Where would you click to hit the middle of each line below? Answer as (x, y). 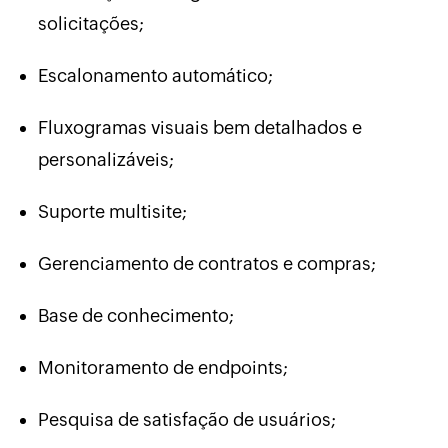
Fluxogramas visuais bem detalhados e (199, 128)
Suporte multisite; (112, 212)
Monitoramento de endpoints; (162, 368)
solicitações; (90, 24)
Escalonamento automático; (155, 76)
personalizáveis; (105, 160)
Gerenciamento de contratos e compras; (206, 264)
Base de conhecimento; (135, 316)
